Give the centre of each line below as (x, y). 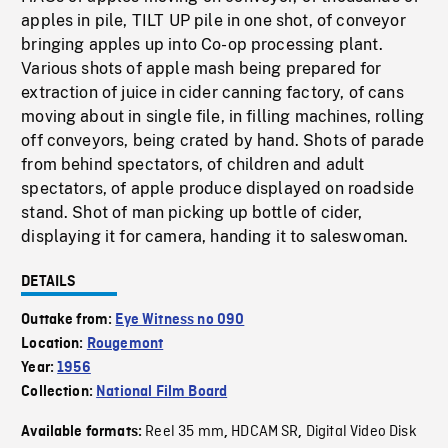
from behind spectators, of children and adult (193, 165)
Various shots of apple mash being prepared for (201, 69)
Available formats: (83, 432)
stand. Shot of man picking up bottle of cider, (192, 213)
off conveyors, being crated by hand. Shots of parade (223, 141)
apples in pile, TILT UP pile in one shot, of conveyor (213, 21)
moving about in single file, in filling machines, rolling (223, 117)
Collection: (59, 392)
